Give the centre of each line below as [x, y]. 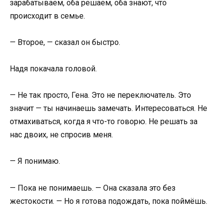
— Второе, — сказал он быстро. [65, 42]
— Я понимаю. [35, 161]
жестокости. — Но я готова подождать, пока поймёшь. [109, 201]
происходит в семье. [47, 16]
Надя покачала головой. [53, 68]
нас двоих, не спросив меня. [61, 135]
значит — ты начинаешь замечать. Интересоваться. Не [109, 109]
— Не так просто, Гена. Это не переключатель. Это [100, 95]
